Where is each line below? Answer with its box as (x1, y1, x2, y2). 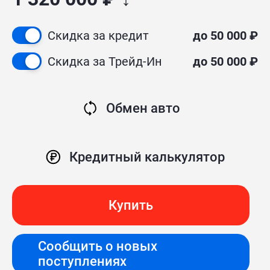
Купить (108, 198, 154, 213)
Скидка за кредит (48, 28, 149, 43)
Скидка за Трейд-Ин (48, 54, 163, 69)
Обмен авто (105, 101, 180, 116)
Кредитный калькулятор (69, 149, 225, 165)
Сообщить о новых (38, 239, 158, 254)
